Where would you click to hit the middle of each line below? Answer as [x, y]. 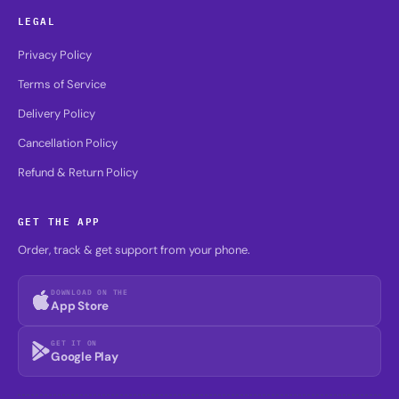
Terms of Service [62, 84]
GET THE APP [59, 220]
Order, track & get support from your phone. [134, 250]
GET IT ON [74, 342]
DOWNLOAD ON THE [90, 292]
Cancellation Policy [68, 143]
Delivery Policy [57, 114]
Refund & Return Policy [78, 172]
